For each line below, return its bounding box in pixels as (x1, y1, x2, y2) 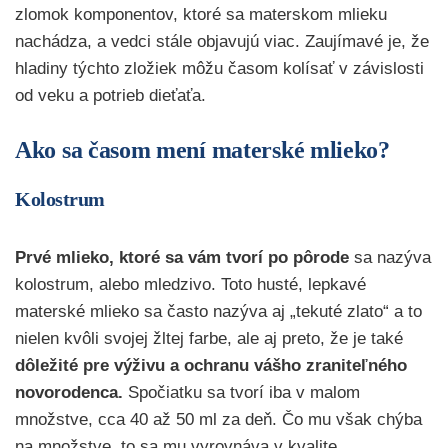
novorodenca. (15, 383, 128, 403)
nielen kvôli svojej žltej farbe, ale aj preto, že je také (15, 329, 403, 349)
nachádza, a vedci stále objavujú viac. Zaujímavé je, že (15, 32, 429, 52)
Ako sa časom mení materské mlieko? (15, 137, 390, 164)
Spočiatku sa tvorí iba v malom (128, 383, 360, 403)
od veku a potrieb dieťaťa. (15, 86, 206, 106)
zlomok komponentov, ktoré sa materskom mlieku (15, 5, 387, 25)
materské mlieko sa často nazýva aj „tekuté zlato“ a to (15, 302, 422, 322)
